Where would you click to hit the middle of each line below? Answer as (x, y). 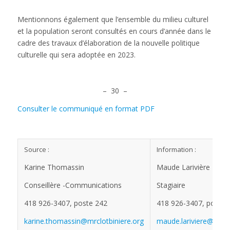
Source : (36, 149)
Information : (176, 149)
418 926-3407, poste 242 (65, 203)
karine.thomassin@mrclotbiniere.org (84, 221)
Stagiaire (171, 185)
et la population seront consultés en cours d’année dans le (114, 31)
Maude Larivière (183, 167)
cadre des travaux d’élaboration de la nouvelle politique (108, 43)
